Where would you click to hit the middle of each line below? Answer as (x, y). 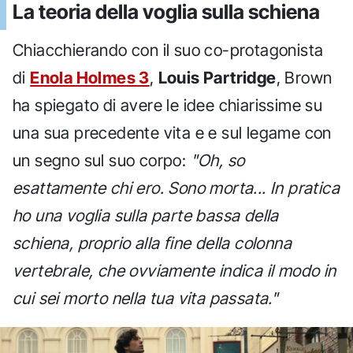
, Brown (304, 78)
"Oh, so (217, 161)
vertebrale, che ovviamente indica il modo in (175, 271)
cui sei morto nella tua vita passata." (146, 299)
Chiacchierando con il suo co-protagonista (168, 50)
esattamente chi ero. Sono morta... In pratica (176, 188)
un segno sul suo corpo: (102, 161)
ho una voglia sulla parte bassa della (146, 216)
